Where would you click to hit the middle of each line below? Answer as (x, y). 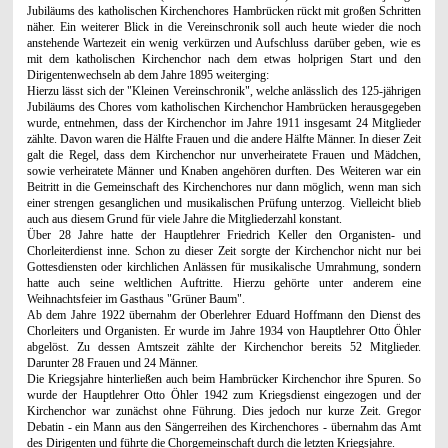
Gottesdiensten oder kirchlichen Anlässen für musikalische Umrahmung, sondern (224, 266)
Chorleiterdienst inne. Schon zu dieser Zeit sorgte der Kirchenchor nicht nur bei (224, 250)
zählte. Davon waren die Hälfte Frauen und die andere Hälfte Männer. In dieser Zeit (224, 138)
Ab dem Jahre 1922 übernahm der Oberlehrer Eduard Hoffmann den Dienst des (224, 314)
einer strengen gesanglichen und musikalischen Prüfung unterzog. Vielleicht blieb (224, 202)
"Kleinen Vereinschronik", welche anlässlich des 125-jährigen (274, 90)
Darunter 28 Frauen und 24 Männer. (112, 362)
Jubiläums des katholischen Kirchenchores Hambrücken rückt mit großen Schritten (224, 10)
